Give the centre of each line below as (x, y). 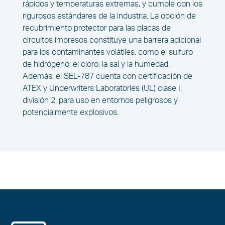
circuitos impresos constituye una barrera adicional (111, 40)
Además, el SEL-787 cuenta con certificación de (107, 77)
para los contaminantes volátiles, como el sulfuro (107, 52)
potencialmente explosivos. (70, 113)
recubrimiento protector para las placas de (96, 28)
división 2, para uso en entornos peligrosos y (100, 101)
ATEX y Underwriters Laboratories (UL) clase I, (102, 89)
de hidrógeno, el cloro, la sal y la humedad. (96, 65)
